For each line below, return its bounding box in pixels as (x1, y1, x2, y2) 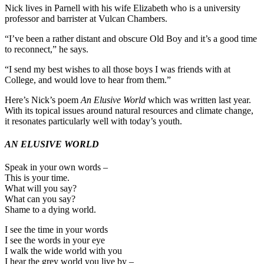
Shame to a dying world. (5, 204, 96, 215)
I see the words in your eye (5, 235, 105, 246)
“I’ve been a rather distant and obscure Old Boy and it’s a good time (5, 33, 257, 44)
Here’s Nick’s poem (5, 94, 81, 105)
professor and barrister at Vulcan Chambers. (5, 13, 167, 24)
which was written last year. (146, 94, 251, 105)
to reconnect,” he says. (5, 44, 88, 54)
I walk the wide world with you (5, 246, 122, 256)
